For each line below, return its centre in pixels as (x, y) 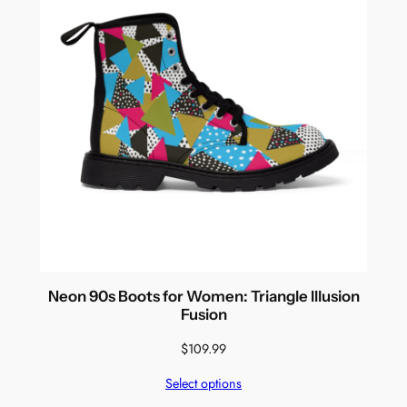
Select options (203, 383)
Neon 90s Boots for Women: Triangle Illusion (203, 297)
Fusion (203, 315)
